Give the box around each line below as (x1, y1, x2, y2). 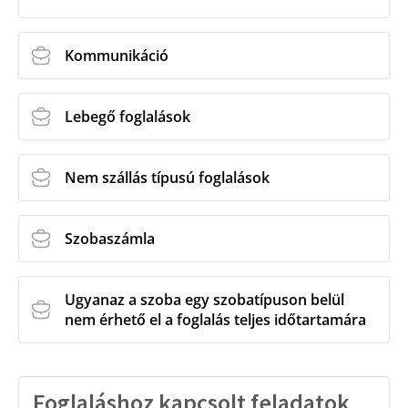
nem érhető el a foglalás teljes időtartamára (65, 310, 366, 330)
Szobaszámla (65, 229, 155, 249)
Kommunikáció (65, 46, 168, 66)
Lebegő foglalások (65, 107, 190, 127)
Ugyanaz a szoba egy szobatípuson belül (65, 290, 344, 310)
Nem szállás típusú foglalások (65, 168, 270, 188)
